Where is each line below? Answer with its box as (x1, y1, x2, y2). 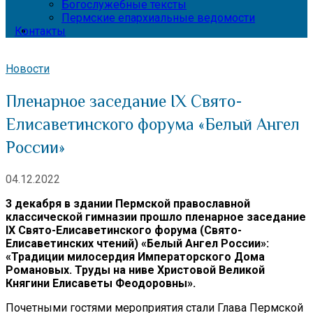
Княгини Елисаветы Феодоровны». (6, 276, 196, 290)
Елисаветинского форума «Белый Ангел (6, 114, 300, 133)
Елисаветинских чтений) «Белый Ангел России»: (6, 236, 269, 250)
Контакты (15, 24, 66, 38)
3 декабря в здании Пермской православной (6, 196, 250, 210)
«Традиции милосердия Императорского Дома (6, 249, 265, 263)
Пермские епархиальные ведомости (61, 11, 255, 24)
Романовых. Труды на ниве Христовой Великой (6, 263, 265, 277)
